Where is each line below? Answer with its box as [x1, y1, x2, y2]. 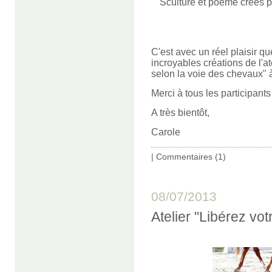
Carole [151, 127, 180, 138]
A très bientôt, [151, 107, 209, 118]
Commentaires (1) [156, 152, 226, 162]
